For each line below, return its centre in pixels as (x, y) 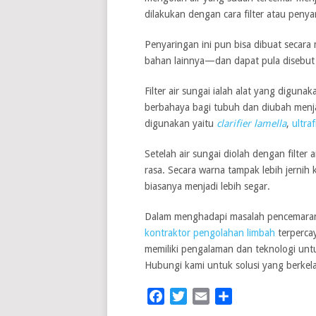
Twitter (206, 296)
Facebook (188, 296)
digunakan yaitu (180, 124)
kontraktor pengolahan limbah (209, 233)
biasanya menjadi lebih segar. (207, 187)
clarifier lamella (251, 124)
